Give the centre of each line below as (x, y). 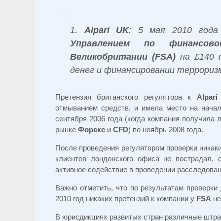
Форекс (92, 129)
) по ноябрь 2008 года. (166, 129)
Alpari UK (107, 30)
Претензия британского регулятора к (126, 97)
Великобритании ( (112, 57)
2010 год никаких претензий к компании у (126, 199)
